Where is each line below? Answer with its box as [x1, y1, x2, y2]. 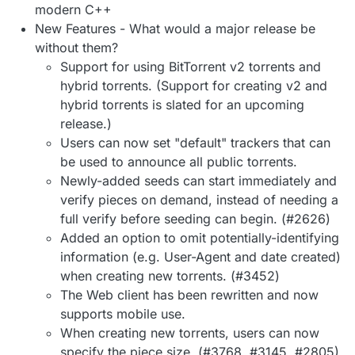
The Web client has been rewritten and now [60, 287, 319, 303]
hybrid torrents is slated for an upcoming [60, 97, 304, 113]
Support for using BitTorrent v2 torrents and [60, 59, 321, 74]
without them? [35, 40, 118, 55]
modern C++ [35, 2, 112, 17]
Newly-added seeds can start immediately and [60, 173, 337, 189]
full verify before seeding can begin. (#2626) [60, 211, 330, 227]
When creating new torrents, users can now [60, 325, 319, 341]
